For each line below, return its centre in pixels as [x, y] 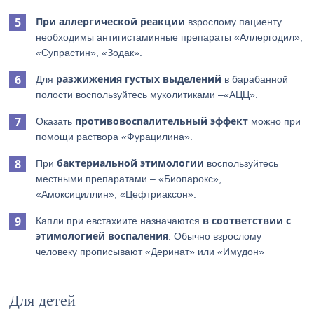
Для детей [43, 300]
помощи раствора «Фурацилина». [115, 137]
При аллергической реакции [111, 21]
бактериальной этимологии [131, 163]
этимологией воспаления [102, 236]
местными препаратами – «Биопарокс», [129, 179]
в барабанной [255, 79]
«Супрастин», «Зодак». [89, 53]
